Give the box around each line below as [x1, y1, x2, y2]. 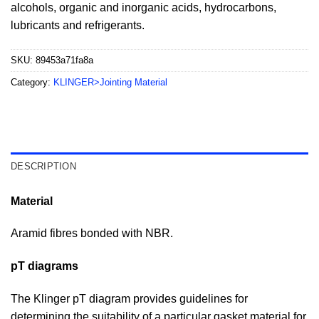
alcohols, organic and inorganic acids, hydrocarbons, [11, 1, 276, 14]
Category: [11, 76, 53, 88]
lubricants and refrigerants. [11, 19, 145, 32]
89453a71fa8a [36, 54, 93, 66]
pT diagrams [11, 260, 78, 273]
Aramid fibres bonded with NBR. [11, 227, 173, 240]
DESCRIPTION [11, 160, 76, 172]
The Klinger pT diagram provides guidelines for [11, 293, 248, 305]
